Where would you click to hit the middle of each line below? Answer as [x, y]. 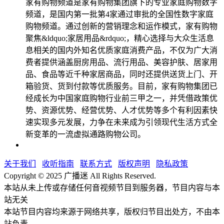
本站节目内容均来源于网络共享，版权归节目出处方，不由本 [112, 211]
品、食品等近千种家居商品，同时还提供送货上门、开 [121, 74]
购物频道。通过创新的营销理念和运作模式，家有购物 [121, 26]
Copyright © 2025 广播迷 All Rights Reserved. [80, 175]
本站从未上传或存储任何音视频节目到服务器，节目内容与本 [112, 187]
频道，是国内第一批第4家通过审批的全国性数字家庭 [119, 14]
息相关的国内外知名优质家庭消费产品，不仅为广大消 [121, 50]
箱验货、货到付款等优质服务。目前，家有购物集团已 [121, 86]
